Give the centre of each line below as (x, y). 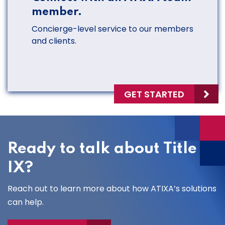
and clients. (54, 41)
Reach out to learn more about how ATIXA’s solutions (112, 189)
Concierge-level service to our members (113, 29)
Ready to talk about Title (102, 149)
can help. (26, 202)
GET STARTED (154, 94)
